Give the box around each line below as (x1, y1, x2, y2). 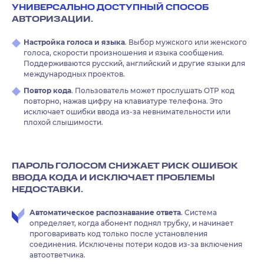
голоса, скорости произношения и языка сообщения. (24, 48, 224, 57)
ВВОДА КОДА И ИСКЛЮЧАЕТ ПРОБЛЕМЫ (12, 171, 215, 184)
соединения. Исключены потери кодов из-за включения (29, 239, 242, 249)
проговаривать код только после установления (29, 229, 207, 238)
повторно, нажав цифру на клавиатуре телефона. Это (24, 96, 223, 105)
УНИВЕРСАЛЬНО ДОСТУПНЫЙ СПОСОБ (12, 1, 209, 14)
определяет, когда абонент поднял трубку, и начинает (29, 218, 233, 227)
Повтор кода (24, 85, 71, 95)
